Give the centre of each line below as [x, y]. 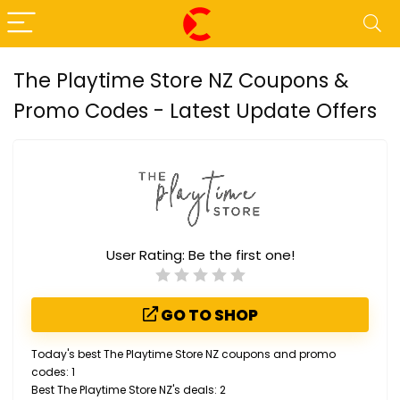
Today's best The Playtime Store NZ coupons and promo [183, 354]
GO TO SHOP [208, 315]
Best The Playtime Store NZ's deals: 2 [129, 389]
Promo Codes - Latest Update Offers [195, 111]
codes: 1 [53, 371]
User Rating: [147, 254]
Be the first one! [241, 254]
